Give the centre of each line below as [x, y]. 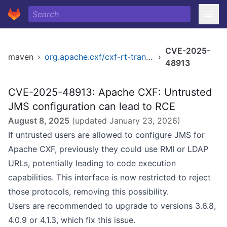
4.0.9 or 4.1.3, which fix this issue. [72, 220]
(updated [89, 121]
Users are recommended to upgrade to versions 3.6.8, [112, 206]
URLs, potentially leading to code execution [92, 163]
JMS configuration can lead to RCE [92, 106]
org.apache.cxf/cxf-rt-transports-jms [149, 57]
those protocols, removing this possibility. [88, 192]
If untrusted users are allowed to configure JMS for [106, 135]
